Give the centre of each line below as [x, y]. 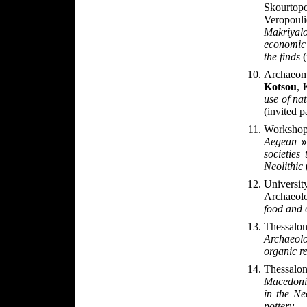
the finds [283, 57]
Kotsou [280, 87]
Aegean [280, 142]
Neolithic [283, 167]
